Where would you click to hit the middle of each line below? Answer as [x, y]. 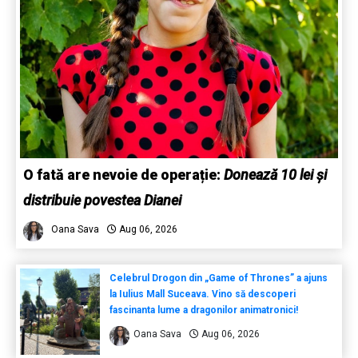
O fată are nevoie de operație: [123, 174]
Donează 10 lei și [275, 174]
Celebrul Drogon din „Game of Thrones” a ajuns [218, 278]
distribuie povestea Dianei [102, 200]
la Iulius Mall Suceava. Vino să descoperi [202, 294]
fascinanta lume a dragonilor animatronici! [203, 310]
